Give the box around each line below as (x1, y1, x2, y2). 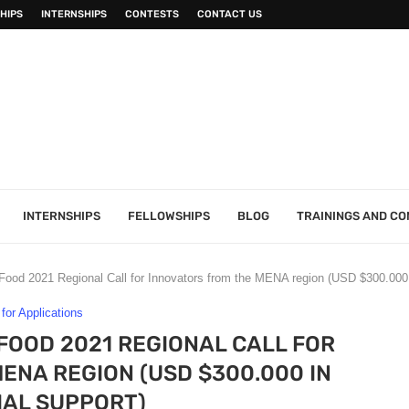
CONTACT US (197, 8, 262, 20)
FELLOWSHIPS (128, 209, 210, 223)
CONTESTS (125, 8, 179, 20)
